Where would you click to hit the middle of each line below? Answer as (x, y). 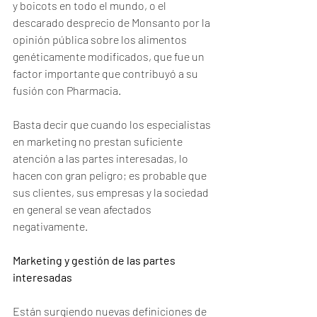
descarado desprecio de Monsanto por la (113, 22)
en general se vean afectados (83, 209)
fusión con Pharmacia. (68, 90)
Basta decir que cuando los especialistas (113, 124)
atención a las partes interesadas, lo (102, 158)
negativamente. (50, 226)
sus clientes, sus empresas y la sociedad (112, 192)
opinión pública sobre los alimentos (101, 39)
